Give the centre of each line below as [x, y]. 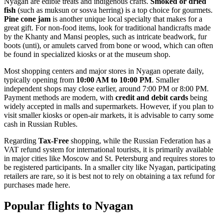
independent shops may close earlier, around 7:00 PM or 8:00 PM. [106, 88]
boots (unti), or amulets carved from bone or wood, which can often [109, 45]
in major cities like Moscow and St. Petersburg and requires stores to [110, 158]
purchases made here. [37, 185]
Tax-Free [54, 140]
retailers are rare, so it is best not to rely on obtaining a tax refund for [109, 176]
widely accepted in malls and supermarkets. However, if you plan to [109, 106]
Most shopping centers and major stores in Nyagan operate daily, [104, 71]
